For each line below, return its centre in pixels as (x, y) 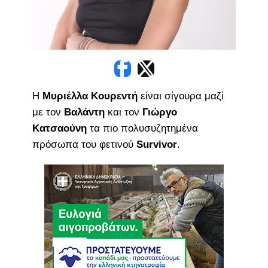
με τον (48, 112)
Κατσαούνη (59, 128)
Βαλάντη (84, 112)
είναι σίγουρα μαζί (180, 96)
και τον (123, 112)
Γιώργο (159, 112)
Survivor (156, 144)
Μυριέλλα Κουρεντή (90, 96)
